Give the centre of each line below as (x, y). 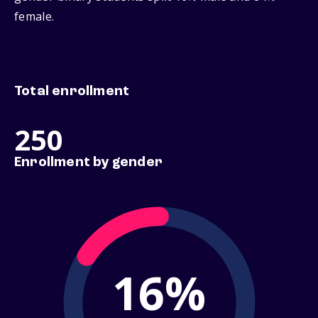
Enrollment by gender (88, 163)
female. (34, 17)
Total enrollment (72, 92)
